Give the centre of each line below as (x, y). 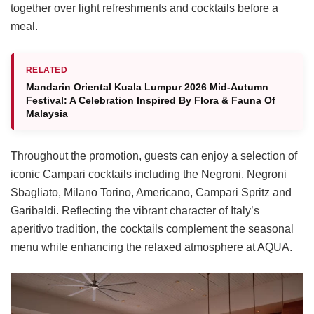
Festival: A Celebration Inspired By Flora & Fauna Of (151, 100)
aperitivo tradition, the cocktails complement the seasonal (152, 228)
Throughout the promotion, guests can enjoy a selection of (154, 156)
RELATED (47, 70)
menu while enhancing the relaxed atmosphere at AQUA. (151, 247)
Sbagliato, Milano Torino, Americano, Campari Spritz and (151, 192)
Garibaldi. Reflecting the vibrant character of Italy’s (135, 210)
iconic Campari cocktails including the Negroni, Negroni (149, 174)
